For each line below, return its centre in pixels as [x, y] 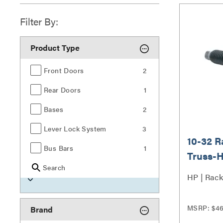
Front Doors [64, 70]
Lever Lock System [75, 128]
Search [54, 167]
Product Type [55, 48]
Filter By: [39, 21]
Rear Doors [62, 90]
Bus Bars [59, 148]
